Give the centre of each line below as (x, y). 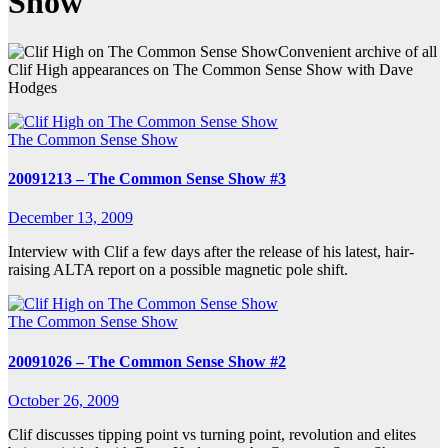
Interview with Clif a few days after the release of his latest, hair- (211, 252)
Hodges (32, 87)
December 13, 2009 (70, 218)
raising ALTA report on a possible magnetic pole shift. (178, 270)
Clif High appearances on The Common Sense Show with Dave (210, 69)
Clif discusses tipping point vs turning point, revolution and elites (212, 434)
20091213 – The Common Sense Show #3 (147, 179)
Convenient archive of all (357, 51)
